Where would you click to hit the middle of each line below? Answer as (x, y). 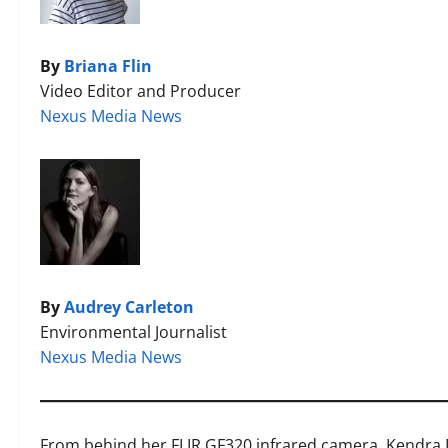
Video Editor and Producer (140, 91)
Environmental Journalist (133, 332)
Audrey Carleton (129, 307)
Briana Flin (108, 66)
